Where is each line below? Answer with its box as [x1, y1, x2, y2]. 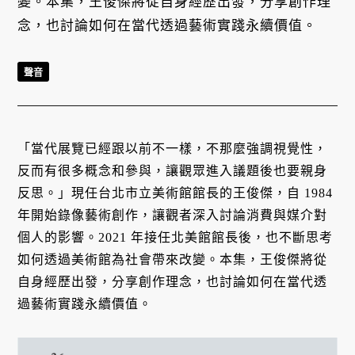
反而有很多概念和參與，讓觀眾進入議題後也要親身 [17, 163, 328, 177]
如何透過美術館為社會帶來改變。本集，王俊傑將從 [17, 252, 328, 266]
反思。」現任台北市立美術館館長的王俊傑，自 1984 [17, 185, 334, 200]
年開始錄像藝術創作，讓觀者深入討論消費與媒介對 [17, 208, 328, 222]
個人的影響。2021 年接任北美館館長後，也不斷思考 [17, 230, 334, 244]
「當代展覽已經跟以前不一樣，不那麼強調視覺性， [17, 141, 328, 155]
